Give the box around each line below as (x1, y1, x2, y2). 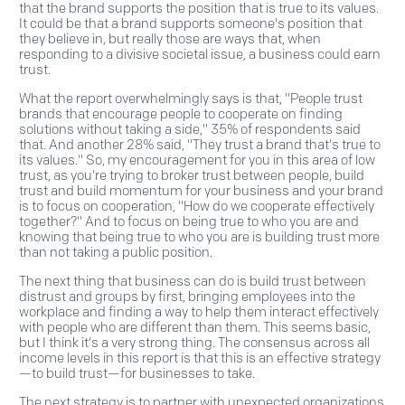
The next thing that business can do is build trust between (19, 272, 366, 289)
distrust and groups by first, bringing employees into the (19, 287, 355, 305)
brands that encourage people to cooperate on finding (19, 105, 343, 122)
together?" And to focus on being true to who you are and (19, 212, 359, 230)
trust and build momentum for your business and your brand (19, 182, 383, 199)
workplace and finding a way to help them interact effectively (19, 303, 379, 320)
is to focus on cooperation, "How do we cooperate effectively (19, 197, 374, 214)
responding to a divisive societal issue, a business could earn (19, 45, 381, 62)
